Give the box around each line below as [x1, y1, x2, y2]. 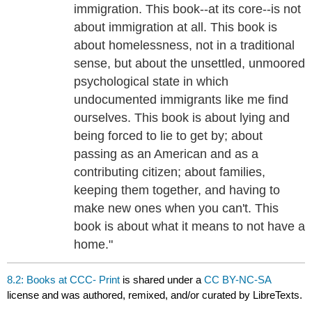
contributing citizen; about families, [74, 165, 266, 180]
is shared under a [120, 274, 205, 286]
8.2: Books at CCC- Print [7, 274, 120, 286]
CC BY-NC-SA [204, 274, 272, 286]
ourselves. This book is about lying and [74, 111, 290, 125]
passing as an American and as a [74, 147, 259, 162]
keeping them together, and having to [74, 183, 281, 198]
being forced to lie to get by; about [74, 129, 263, 143]
